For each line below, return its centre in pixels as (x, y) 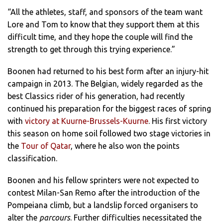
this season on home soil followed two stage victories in (109, 134)
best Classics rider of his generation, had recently (96, 96)
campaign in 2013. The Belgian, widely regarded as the (105, 84)
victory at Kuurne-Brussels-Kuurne (87, 121)
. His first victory (178, 121)
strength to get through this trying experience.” (91, 49)
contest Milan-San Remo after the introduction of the (104, 193)
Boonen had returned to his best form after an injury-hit (108, 71)
